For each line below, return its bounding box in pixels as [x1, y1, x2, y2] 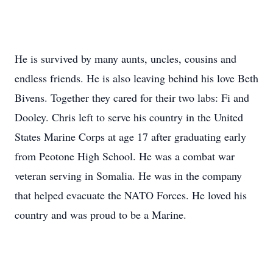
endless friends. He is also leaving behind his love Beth [15, 71, 258, 85]
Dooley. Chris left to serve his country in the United [15, 110, 243, 124]
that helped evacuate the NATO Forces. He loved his [15, 188, 247, 202]
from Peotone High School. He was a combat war [15, 149, 235, 163]
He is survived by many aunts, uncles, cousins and [15, 51, 236, 66]
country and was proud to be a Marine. [15, 207, 186, 222]
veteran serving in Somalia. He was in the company [15, 168, 242, 183]
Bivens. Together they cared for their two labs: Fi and [15, 90, 249, 105]
